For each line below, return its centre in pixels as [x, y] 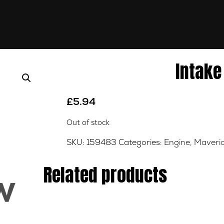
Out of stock [88, 123]
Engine [177, 143]
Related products [105, 175]
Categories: [141, 143]
